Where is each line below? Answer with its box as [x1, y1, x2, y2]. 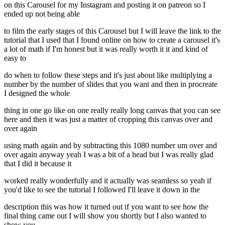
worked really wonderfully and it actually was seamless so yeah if [4, 176, 211, 185]
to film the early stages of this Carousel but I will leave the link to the [4, 27, 221, 36]
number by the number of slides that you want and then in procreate [4, 80, 217, 89]
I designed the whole [4, 89, 70, 98]
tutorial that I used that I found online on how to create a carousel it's [4, 36, 220, 45]
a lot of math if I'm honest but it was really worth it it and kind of [4, 45, 208, 54]
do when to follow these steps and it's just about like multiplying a [4, 71, 212, 80]
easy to [4, 54, 26, 63]
